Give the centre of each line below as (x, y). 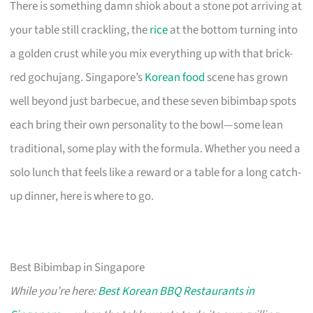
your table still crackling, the (80, 30)
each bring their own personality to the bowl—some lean (147, 125)
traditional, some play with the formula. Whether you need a (155, 148)
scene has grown (247, 77)
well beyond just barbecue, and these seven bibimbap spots (153, 101)
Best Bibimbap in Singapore (78, 267)
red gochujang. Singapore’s (78, 77)
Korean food (175, 77)
